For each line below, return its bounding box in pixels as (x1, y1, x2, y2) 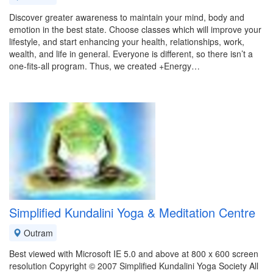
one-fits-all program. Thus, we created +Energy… (9, 60, 200, 72)
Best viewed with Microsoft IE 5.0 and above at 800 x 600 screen (9, 247, 258, 260)
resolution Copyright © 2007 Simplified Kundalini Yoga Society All (9, 260, 258, 272)
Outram (21, 227, 53, 239)
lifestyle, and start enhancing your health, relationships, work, (9, 35, 244, 48)
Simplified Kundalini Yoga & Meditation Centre (9, 204, 255, 221)
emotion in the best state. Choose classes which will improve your (9, 23, 261, 35)
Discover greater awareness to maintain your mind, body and (9, 11, 244, 23)
